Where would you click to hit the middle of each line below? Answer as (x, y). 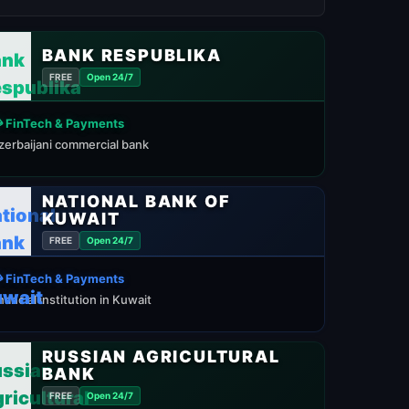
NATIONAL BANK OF (136, 201)
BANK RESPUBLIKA (131, 55)
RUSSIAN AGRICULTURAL (161, 357)
